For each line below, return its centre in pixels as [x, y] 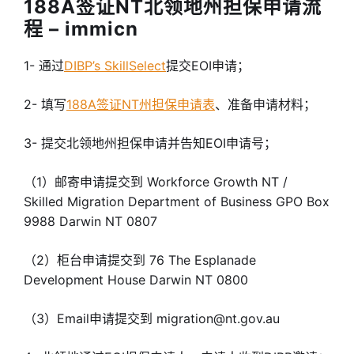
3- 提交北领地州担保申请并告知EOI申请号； [150, 143]
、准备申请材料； [265, 104]
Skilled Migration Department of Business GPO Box [177, 201]
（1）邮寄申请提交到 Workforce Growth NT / [156, 182]
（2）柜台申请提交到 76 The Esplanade [140, 260]
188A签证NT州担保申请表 [141, 104]
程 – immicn [81, 29]
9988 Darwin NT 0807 [90, 221]
